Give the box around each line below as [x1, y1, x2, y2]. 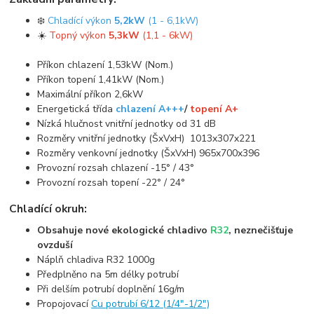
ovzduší [37, 238, 76, 252]
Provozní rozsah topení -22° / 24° [37, 175, 186, 189]
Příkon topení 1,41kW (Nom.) [37, 72, 165, 86]
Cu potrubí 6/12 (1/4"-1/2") [91, 296, 210, 310]
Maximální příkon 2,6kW [37, 87, 144, 101]
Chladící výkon [48, 13, 115, 27]
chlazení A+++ [116, 102, 185, 116]
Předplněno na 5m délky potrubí [37, 267, 179, 281]
